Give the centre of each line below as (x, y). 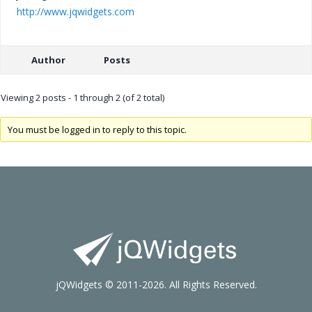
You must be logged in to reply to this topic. (97, 130)
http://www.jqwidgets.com (76, 11)
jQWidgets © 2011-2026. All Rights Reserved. (156, 285)
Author (48, 60)
